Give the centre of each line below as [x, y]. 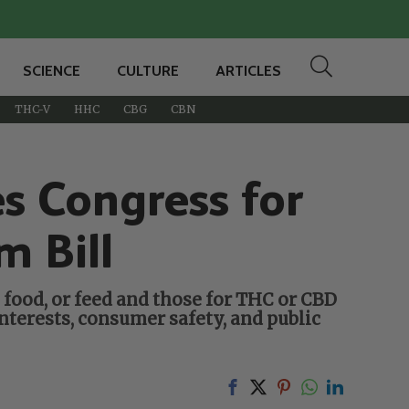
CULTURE [148, 70]
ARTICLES [248, 70]
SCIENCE [52, 70]
